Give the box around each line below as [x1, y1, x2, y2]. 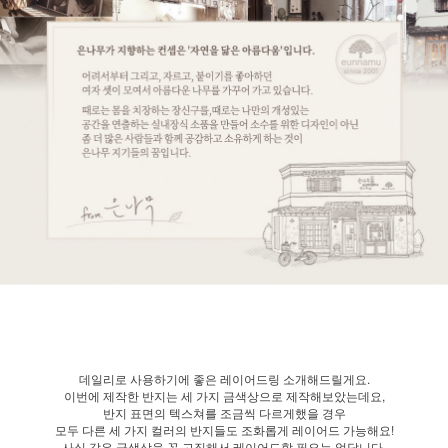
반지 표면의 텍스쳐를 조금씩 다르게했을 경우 [102, 404, 346, 422]
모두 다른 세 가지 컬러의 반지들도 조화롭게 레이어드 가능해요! [54, 421, 394, 439]
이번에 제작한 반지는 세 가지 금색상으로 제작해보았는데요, [63, 387, 385, 405]
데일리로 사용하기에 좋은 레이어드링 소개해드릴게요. [78, 370, 370, 388]
